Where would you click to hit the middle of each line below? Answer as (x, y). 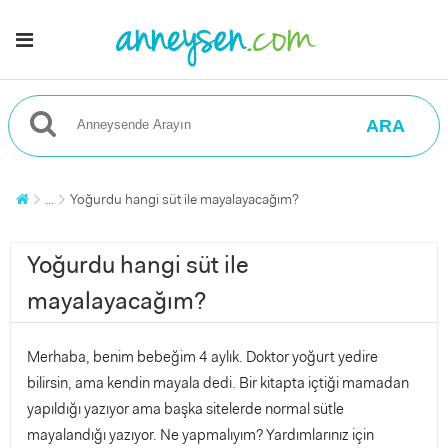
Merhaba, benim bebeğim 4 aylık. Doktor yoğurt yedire (202, 357)
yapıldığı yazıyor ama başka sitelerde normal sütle (185, 409)
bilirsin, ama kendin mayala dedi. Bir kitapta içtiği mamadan (218, 383)
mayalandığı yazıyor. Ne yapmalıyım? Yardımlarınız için (200, 435)
